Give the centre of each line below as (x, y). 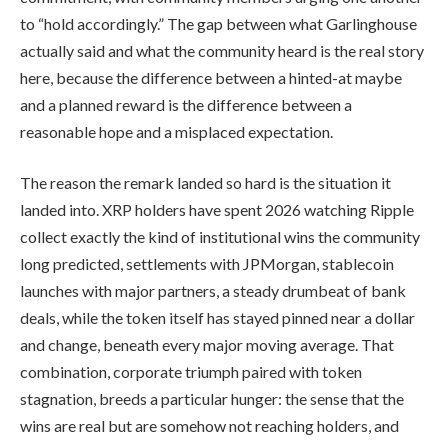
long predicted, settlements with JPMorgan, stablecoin (207, 264)
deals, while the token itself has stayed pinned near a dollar (217, 318)
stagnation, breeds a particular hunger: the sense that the (212, 399)
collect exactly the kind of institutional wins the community (220, 237)
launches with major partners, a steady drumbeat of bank (213, 291)
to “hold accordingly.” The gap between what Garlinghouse (218, 23)
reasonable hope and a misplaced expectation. (176, 131)
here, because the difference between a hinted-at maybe (211, 77)
